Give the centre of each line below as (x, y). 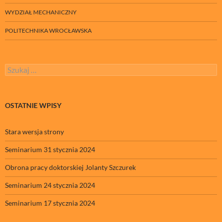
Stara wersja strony (34, 131)
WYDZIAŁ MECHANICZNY (41, 12)
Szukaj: (15, 67)
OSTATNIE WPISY (33, 105)
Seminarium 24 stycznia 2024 (50, 185)
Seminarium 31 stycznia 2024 (50, 149)
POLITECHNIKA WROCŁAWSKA (48, 30)
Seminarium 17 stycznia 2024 (50, 203)
